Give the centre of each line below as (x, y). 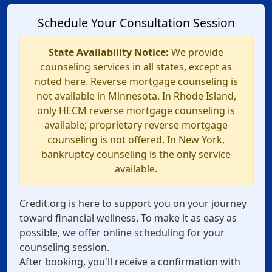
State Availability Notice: (109, 52)
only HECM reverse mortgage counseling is (136, 110)
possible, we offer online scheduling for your (122, 233)
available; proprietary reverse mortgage (136, 125)
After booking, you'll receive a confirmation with (130, 262)
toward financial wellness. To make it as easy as (128, 218)
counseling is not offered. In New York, (136, 140)
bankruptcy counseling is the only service (136, 154)
